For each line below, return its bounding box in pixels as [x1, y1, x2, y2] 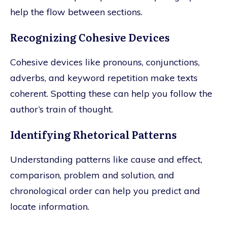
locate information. [10, 200, 89, 212]
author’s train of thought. [10, 103, 113, 115]
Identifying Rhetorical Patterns [10, 126, 177, 142]
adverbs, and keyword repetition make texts [10, 71, 198, 84]
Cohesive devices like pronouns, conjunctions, [10, 56, 200, 68]
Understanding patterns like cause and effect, [10, 153, 202, 165]
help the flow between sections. [10, 6, 142, 18]
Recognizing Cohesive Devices [10, 29, 170, 45]
